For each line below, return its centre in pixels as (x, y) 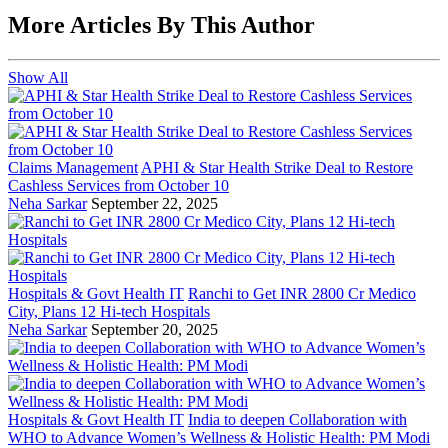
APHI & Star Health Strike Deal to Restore (277, 167)
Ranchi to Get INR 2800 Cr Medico (302, 293)
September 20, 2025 (154, 329)
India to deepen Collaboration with (297, 419)
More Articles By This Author (161, 24)
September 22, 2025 (154, 203)
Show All (38, 77)
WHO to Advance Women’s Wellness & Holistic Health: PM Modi (219, 437)
